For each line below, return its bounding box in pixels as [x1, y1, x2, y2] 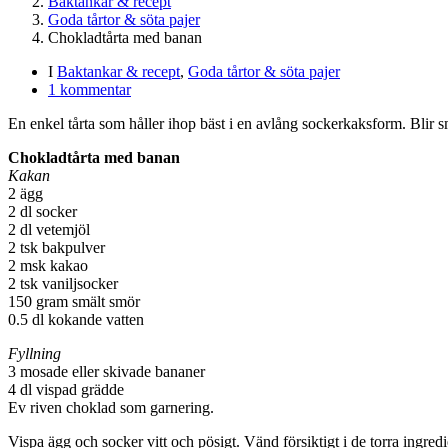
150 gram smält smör [8, 292, 140, 310]
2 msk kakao [8, 256, 88, 274]
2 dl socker [8, 202, 77, 220]
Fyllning [8, 344, 61, 362]
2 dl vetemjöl [8, 220, 90, 238]
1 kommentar [48, 80, 131, 98]
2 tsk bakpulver [8, 238, 105, 256]
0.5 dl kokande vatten [8, 310, 144, 328]
